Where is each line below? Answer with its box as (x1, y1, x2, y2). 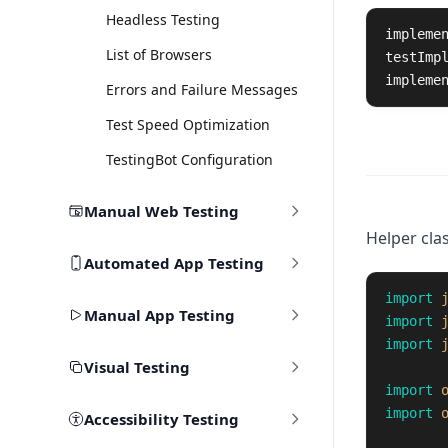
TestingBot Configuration (105, 150, 273, 169)
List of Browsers (105, 45, 212, 64)
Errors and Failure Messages (105, 80, 298, 99)
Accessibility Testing (83, 409, 239, 429)
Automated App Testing (83, 253, 264, 273)
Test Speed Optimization (105, 115, 270, 134)
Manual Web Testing (83, 201, 239, 221)
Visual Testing (83, 357, 190, 377)
